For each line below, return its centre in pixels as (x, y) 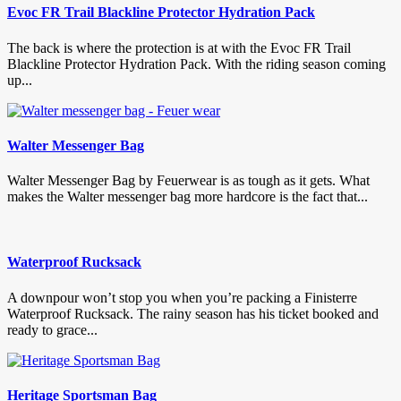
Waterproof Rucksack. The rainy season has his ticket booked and (193, 313)
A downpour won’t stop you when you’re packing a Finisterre (182, 297)
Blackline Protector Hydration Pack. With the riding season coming (196, 64)
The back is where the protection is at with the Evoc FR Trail (179, 47)
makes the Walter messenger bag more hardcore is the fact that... (188, 197)
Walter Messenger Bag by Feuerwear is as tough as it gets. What (188, 181)
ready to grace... (52, 329)
